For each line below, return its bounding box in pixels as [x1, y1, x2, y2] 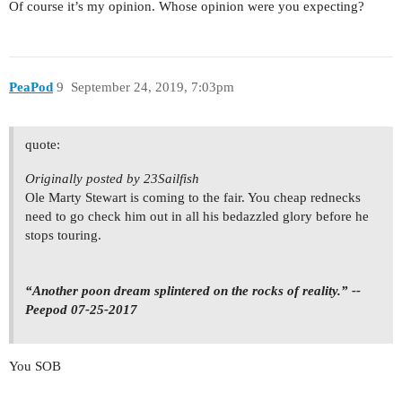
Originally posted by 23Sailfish [25, 171, 199, 187]
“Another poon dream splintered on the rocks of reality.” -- [25, 284, 361, 299]
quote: [25, 137, 60, 153]
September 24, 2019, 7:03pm [70, 79, 234, 94]
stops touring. [25, 228, 101, 243]
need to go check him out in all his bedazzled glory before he [25, 209, 369, 224]
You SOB [9, 359, 61, 374]
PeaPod [9, 79, 53, 94]
